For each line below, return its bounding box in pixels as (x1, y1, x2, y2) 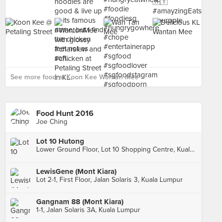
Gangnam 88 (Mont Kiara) (36, 197, 123, 206)
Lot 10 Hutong (36, 137, 84, 146)
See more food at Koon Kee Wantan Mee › (10, 73, 143, 81)
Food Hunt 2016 (36, 109, 94, 118)
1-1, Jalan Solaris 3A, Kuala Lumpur (36, 206, 140, 214)
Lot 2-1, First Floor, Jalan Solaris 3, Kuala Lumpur (36, 175, 183, 184)
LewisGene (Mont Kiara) (36, 167, 116, 176)
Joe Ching (36, 117, 67, 126)
